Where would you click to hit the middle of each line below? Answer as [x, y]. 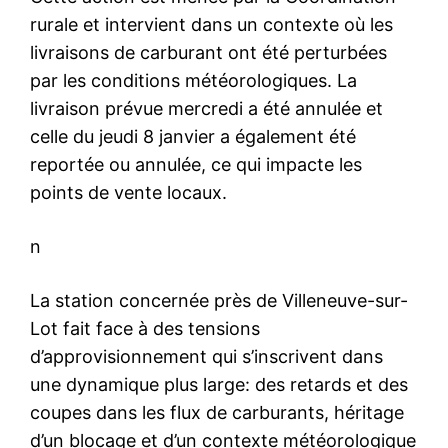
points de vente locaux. [128, 193]
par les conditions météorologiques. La [193, 81]
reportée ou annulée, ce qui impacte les [196, 165]
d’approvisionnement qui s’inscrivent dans [206, 357]
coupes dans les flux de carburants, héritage [217, 413]
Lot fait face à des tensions [145, 329]
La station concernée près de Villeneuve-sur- [219, 301]
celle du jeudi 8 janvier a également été [193, 137]
